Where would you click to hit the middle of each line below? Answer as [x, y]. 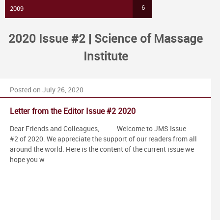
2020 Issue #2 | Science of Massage [106, 39]
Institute [106, 57]
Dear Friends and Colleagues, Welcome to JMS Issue [98, 129]
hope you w [27, 160]
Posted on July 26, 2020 [47, 90]
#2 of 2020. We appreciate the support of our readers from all [103, 139]
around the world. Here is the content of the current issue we [102, 149]
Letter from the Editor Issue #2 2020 [73, 111]
